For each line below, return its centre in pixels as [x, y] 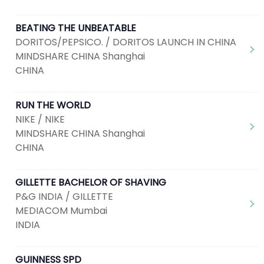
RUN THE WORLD [53, 105]
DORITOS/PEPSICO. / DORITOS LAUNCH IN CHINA [126, 42]
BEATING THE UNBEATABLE [76, 28]
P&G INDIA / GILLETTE [64, 197]
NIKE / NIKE [40, 119]
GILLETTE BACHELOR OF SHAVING [91, 182]
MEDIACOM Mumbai [61, 211]
